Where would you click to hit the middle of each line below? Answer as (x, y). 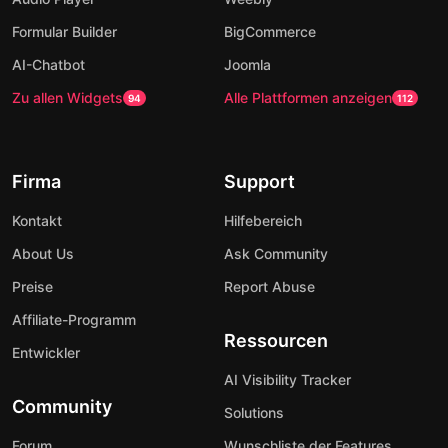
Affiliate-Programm (74, 320)
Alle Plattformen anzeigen (308, 98)
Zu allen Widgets (67, 98)
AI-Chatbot (48, 65)
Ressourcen (276, 341)
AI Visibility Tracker (287, 380)
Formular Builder (64, 32)
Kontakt (37, 221)
